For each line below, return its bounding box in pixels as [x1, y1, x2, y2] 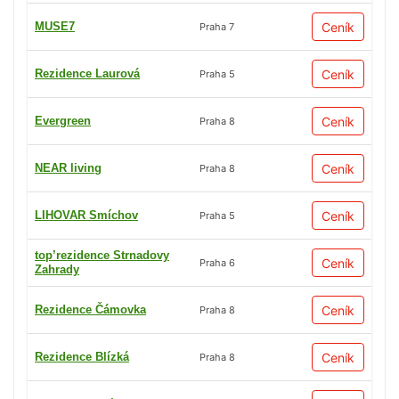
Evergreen [35, 114, 91, 128]
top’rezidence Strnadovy [35, 248, 169, 263]
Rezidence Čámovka [35, 303, 146, 317]
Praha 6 [199, 256, 235, 269]
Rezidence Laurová [35, 67, 140, 81]
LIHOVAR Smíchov [35, 208, 138, 223]
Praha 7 [199, 20, 234, 33]
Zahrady [35, 263, 79, 277]
